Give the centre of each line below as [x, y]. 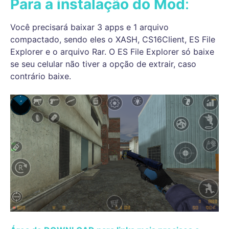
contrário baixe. [41, 76]
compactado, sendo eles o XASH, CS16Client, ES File [113, 39]
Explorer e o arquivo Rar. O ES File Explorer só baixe [112, 51]
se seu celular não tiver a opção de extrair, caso [103, 64]
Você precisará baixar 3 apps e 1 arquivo [89, 27]
